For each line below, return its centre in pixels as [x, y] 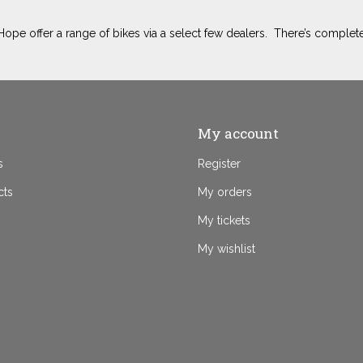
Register [219, 164]
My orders [224, 192]
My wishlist [226, 249]
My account [238, 133]
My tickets [224, 220]
